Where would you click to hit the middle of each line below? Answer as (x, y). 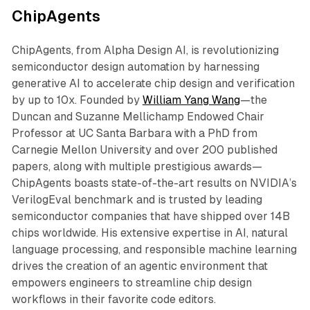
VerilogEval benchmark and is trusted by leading (137, 199)
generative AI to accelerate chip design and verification (153, 83)
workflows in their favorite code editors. (113, 299)
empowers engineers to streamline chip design (131, 282)
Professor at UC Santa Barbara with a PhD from (134, 133)
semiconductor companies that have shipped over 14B (151, 216)
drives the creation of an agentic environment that (139, 266)
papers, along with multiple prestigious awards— (137, 166)
